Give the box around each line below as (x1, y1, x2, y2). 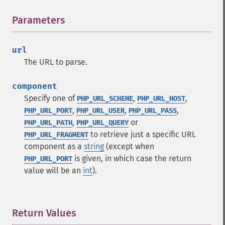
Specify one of (24, 93, 77, 103)
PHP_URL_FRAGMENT (24, 131, 88, 139)
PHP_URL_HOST (137, 94, 185, 103)
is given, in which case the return (72, 154, 191, 163)
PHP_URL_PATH (24, 119, 72, 127)
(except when (104, 142, 154, 151)
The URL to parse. (24, 57, 87, 67)
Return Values (12, 207, 76, 219)
